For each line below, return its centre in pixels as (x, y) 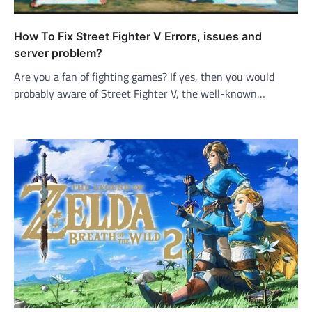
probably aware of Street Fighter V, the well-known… (140, 94)
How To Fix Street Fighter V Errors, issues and (138, 37)
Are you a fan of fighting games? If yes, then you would (144, 77)
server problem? (58, 53)
